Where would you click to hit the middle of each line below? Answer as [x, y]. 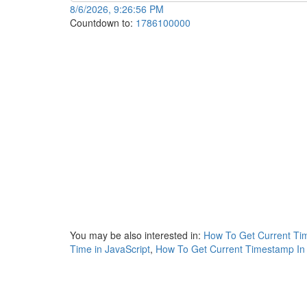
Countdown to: [103, 23]
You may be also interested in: [137, 235]
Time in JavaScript [110, 249]
